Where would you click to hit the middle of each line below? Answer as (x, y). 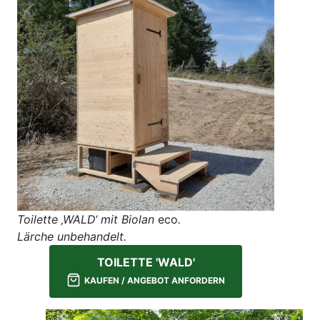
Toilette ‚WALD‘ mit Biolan (87, 220)
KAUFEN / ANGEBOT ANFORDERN (155, 281)
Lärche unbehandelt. (72, 237)
